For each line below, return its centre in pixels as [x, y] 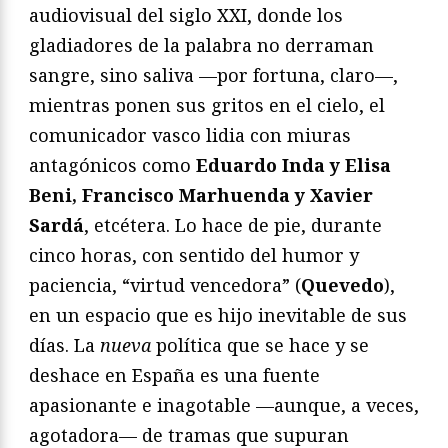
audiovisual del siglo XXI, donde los [186, 15]
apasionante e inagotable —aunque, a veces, [224, 405]
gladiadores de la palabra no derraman [201, 45]
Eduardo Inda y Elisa [293, 165]
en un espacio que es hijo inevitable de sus [218, 315]
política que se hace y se [260, 345]
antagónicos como [112, 165]
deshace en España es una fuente [174, 375]
